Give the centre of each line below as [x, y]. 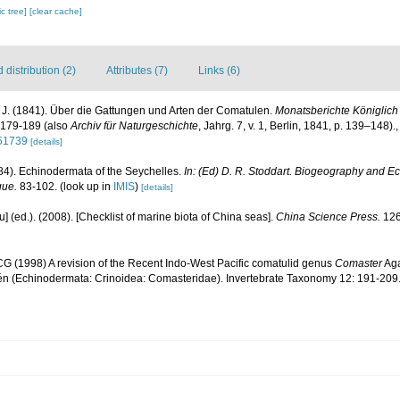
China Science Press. [328, 217]
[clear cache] [56, 11]
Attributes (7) [137, 71]
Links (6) [219, 71]
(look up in [85, 187]
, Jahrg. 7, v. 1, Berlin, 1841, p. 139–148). [297, 126]
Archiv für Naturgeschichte [134, 126]
